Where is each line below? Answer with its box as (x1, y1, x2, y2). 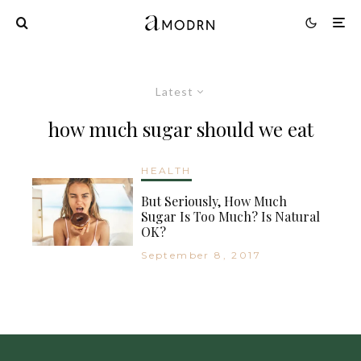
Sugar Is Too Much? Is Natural (141, 207, 321, 225)
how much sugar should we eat (48, 115, 313, 142)
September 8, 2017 (141, 248, 261, 261)
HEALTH (141, 164, 192, 176)
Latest (156, 84, 193, 98)
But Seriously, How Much (141, 192, 288, 210)
